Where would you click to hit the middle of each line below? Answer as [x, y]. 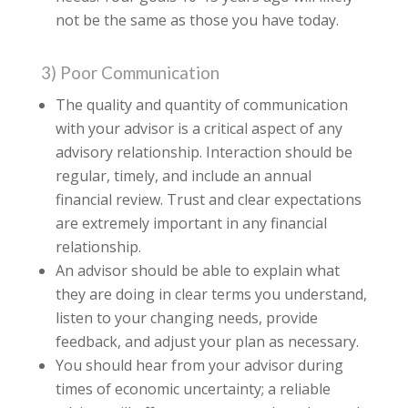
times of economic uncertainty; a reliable [193, 389]
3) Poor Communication [130, 73]
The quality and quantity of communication [201, 105]
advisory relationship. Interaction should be [204, 153]
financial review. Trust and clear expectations [208, 200]
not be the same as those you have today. [197, 20]
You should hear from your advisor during [199, 366]
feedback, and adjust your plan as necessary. [207, 342]
